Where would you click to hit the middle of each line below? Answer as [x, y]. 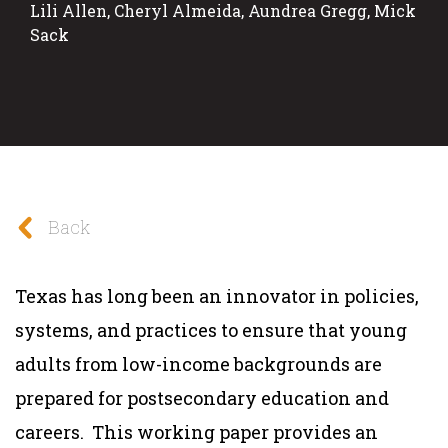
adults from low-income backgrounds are [198, 363]
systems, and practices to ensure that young [211, 329]
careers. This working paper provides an [196, 431]
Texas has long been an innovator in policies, [217, 295]
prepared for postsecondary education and [202, 397]
